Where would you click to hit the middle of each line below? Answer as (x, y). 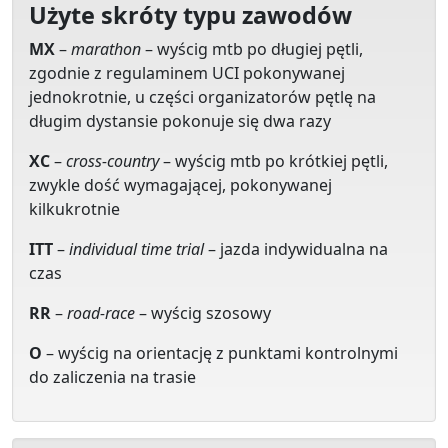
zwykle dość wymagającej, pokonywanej (180, 185)
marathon (106, 49)
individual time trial (136, 249)
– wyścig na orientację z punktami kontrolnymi (220, 353)
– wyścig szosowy (203, 313)
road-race (101, 313)
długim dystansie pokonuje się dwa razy (180, 121)
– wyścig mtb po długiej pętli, (252, 49)
